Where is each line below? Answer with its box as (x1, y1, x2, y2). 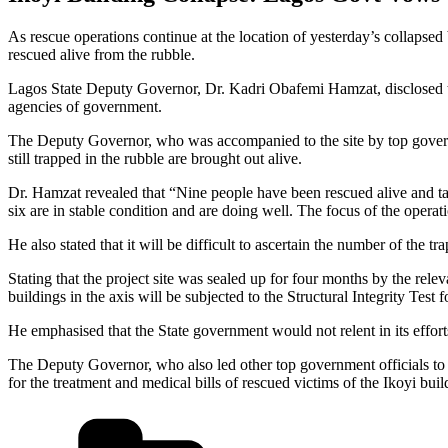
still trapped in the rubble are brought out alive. (8, 149, 302, 167)
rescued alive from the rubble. (8, 45, 195, 63)
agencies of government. (8, 97, 162, 115)
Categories (307, 406, 374, 424)
